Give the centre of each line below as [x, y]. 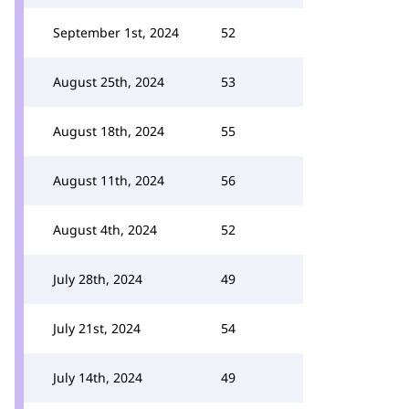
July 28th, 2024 [98, 279]
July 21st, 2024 [97, 328]
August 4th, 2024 [105, 230]
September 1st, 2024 [116, 32]
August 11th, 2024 [109, 180]
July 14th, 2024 [98, 378]
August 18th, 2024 [109, 131]
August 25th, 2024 [109, 82]
